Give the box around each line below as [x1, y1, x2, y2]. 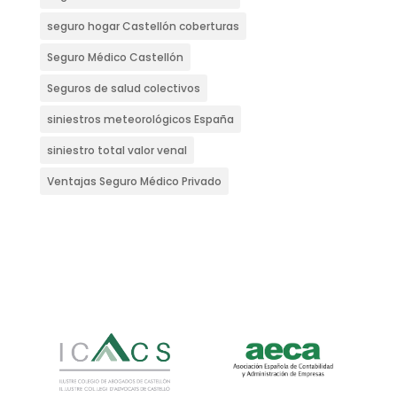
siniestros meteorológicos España [46, 112, 234, 128]
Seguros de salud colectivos [46, 81, 200, 97]
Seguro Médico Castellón [46, 50, 183, 66]
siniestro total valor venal [46, 143, 187, 159]
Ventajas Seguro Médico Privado [46, 174, 222, 190]
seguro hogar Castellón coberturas [46, 19, 239, 35]
